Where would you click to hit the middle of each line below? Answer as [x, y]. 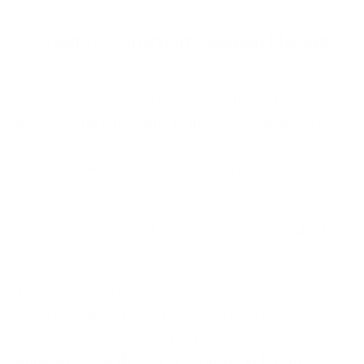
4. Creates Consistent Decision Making [172, 41]
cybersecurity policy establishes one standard [160, 315]
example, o [50, 144]
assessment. [55, 251]
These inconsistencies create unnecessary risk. [167, 293]
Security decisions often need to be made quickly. [171, 78]
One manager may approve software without [158, 208]
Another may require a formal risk [225, 230]
